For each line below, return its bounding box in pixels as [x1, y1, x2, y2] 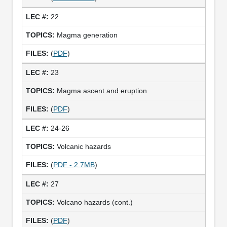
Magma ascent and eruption [56, 86, 147, 95]
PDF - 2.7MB [53, 160, 95, 169]
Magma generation [56, 30, 118, 39]
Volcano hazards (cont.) [56, 198, 133, 206]
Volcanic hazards [56, 142, 111, 150]
